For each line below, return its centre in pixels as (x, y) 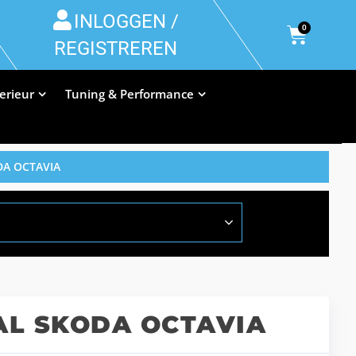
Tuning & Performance (129, 94)
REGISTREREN (116, 48)
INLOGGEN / (126, 21)
